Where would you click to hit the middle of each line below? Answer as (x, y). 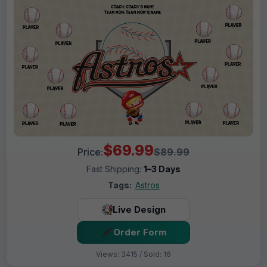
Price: (90, 152)
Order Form (140, 232)
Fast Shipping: (115, 169)
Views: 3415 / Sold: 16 (133, 254)
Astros (147, 185)
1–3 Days (162, 169)
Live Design (139, 210)
